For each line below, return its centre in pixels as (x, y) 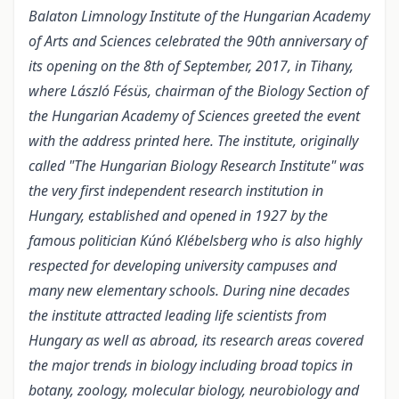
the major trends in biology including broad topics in (191, 365)
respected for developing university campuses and (183, 265)
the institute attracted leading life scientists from (178, 315)
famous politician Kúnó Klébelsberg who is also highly (195, 240)
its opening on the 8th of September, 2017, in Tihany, (191, 65)
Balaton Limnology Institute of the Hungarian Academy (199, 16)
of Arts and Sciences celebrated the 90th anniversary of (198, 41)
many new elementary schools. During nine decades (189, 290)
